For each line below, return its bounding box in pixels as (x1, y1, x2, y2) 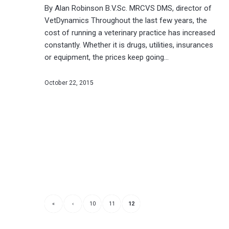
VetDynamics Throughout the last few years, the (44, 15, 207, 25)
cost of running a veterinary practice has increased (44, 28, 215, 37)
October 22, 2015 (44, 79, 94, 86)
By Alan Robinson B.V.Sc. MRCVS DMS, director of (44, 3, 212, 13)
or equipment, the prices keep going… (44, 52, 169, 62)
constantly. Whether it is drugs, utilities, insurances (44, 40, 213, 50)
